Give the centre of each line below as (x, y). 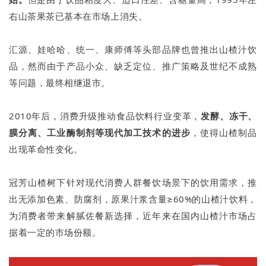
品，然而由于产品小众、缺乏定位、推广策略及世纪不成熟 (133, 66)
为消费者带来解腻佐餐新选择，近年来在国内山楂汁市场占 (133, 216)
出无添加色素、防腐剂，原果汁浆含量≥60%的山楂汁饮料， (133, 199)
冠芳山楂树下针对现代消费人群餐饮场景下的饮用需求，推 (133, 183)
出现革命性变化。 (46, 149)
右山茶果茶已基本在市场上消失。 (78, 16)
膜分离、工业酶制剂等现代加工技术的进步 (100, 133)
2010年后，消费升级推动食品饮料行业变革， (105, 116)
